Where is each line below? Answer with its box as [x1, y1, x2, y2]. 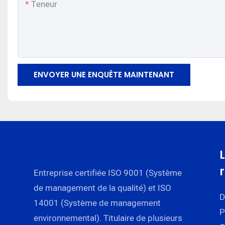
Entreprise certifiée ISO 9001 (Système [34, 166, 182, 179]
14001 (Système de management [34, 196, 161, 209]
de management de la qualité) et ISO [34, 181, 172, 194]
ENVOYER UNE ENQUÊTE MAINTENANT [34, 69, 174, 80]
